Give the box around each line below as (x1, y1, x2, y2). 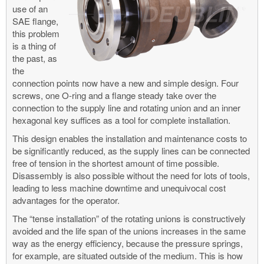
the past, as (12, 51, 57, 64)
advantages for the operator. (12, 193, 120, 206)
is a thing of (12, 39, 56, 52)
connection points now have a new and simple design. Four (12, 76, 239, 89)
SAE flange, (12, 14, 58, 27)
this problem (12, 27, 60, 39)
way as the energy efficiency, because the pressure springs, (12, 236, 243, 249)
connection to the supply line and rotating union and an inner (12, 101, 240, 114)
